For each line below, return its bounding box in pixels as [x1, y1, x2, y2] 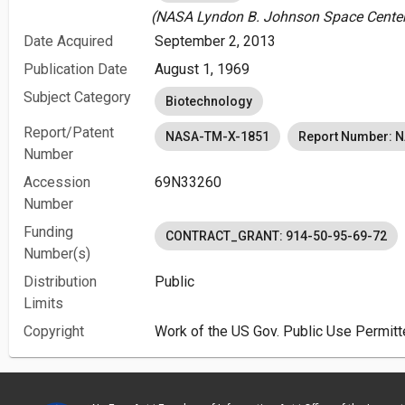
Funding [24, 223, 73, 240]
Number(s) [24, 245, 90, 262]
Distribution [24, 273, 97, 290]
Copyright [24, 323, 84, 340]
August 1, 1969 [155, 61, 250, 78]
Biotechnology [165, 94, 252, 108]
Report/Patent [24, 124, 114, 141]
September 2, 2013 [155, 33, 276, 50]
